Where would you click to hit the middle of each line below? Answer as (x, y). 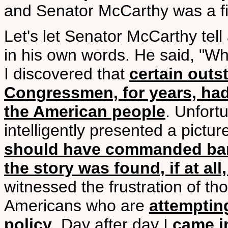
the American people (85, 111)
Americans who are (77, 206)
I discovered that (67, 74)
